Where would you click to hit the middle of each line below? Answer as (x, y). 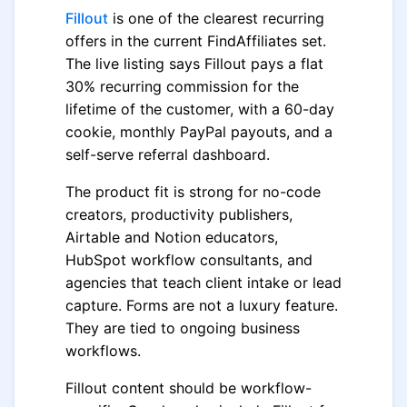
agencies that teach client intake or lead (203, 283)
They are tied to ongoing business (183, 328)
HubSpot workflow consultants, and (189, 260)
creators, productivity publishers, (179, 214)
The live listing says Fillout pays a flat (194, 64)
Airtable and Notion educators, (172, 237)
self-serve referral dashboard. (168, 154)
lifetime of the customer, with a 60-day (200, 109)
